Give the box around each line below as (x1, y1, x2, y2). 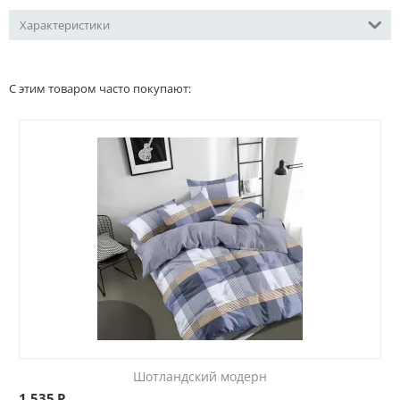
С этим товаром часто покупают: (9, 80, 191, 96)
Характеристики (20, 17, 110, 33)
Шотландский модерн (133, 368, 267, 385)
